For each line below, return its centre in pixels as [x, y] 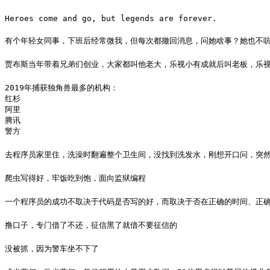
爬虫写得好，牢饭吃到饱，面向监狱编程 [75, 178]
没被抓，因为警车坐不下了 [52, 249]
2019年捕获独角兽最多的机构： [61, 88]
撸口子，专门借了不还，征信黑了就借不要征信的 [91, 225]
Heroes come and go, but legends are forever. [111, 18]
